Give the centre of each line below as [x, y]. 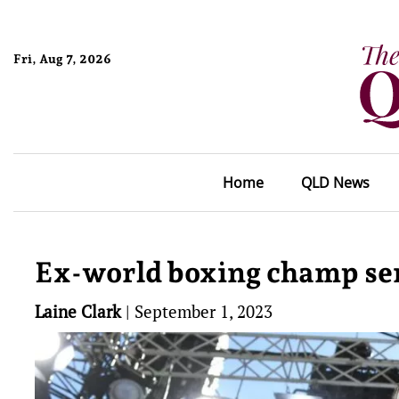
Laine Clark [78, 311]
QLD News [335, 183]
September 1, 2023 [204, 311]
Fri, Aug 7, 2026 [62, 58]
